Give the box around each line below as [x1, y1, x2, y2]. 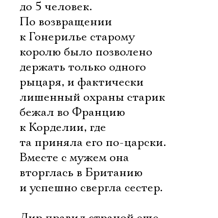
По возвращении [19, 15, 112, 29]
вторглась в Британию [19, 165, 143, 180]
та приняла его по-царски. [19, 135, 166, 150]
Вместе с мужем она [19, 150, 129, 165]
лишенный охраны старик [19, 90, 165, 105]
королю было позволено [19, 45, 152, 59]
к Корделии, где [19, 120, 106, 135]
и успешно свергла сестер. [19, 181, 163, 195]
